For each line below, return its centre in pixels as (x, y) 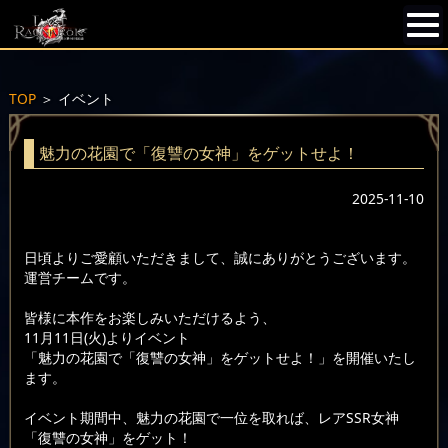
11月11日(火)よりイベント (106, 338)
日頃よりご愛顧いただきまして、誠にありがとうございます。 (219, 258)
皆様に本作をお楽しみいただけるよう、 (149, 318)
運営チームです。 (79, 278)
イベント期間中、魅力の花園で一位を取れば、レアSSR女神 (211, 418)
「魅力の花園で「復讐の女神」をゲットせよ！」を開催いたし (219, 358)
